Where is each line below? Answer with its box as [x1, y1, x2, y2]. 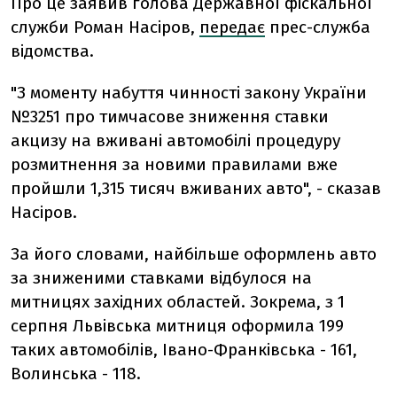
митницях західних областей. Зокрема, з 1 [11, 292, 345, 312]
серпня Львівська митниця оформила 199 [11, 315, 344, 336]
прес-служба [265, 17, 370, 37]
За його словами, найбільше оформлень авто [11, 244, 377, 264]
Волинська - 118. [11, 363, 141, 384]
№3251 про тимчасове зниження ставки [11, 106, 329, 127]
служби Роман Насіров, [11, 17, 199, 37]
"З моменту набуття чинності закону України [11, 82, 367, 103]
